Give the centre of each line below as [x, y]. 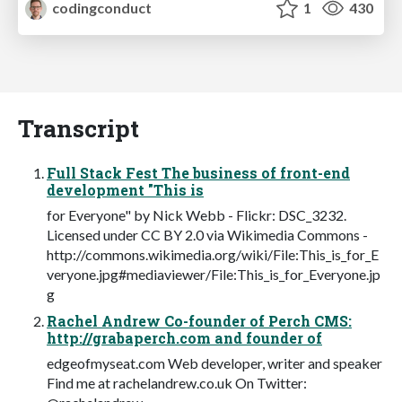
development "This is [125, 189]
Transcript [79, 127]
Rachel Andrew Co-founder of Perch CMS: [199, 320]
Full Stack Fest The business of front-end [198, 172]
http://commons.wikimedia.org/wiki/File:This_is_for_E [213, 254]
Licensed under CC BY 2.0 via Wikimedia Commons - [207, 234]
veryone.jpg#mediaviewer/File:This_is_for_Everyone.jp [214, 274]
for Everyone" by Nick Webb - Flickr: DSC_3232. [197, 214]
